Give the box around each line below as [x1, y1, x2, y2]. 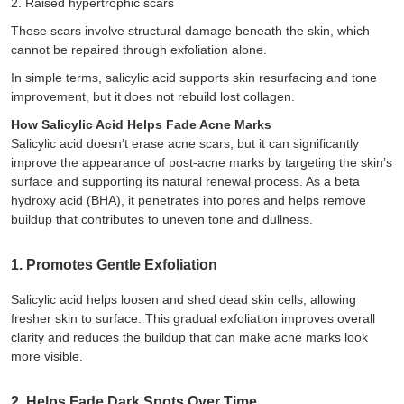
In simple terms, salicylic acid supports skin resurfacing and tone [11, 69, 377, 85]
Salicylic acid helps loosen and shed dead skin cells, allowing [11, 291, 356, 307]
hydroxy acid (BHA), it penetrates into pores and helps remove [11, 192, 366, 207]
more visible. [11, 348, 83, 363]
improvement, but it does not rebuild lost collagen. [11, 88, 295, 104]
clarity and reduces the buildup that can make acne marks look [11, 329, 368, 344]
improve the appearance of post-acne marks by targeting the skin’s [11, 154, 392, 170]
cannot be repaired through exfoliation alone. [11, 41, 267, 57]
